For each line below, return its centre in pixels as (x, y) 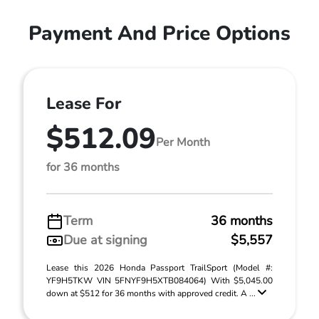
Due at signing (105, 240)
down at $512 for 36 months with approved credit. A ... (152, 293)
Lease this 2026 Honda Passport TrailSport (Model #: (159, 268)
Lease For (84, 104)
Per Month (183, 142)
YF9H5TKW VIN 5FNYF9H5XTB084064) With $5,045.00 (159, 281)
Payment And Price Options (159, 33)
